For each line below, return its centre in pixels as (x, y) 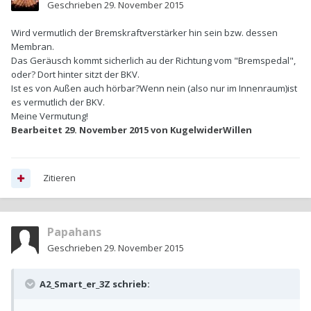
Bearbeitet (38, 130)
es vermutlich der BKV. (58, 102)
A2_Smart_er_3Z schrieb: (94, 284)
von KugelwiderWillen (200, 130)
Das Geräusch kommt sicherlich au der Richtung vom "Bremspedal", (153, 61)
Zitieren (59, 178)
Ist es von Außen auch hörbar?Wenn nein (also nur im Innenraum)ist (154, 89)
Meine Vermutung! (50, 116)
